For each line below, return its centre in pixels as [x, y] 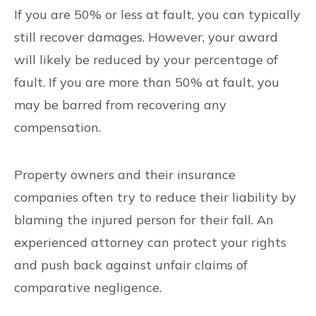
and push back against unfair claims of [131, 265]
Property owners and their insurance [125, 175]
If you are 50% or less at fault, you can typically [157, 14]
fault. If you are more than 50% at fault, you [147, 82]
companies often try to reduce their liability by [155, 197]
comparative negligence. [88, 287]
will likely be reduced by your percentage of [146, 60]
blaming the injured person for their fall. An [144, 220]
